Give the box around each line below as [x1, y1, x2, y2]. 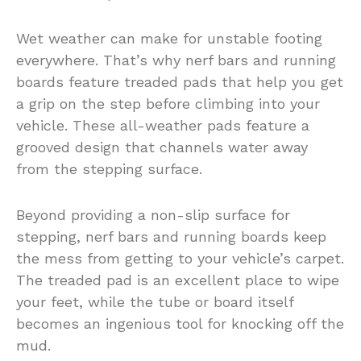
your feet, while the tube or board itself [16, 293, 293, 310]
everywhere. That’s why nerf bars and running [16, 51, 336, 68]
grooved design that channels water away [16, 138, 308, 156]
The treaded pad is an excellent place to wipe [16, 271, 339, 288]
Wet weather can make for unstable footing [16, 29, 322, 47]
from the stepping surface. [16, 160, 202, 177]
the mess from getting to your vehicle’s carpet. [16, 249, 344, 267]
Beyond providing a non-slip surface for [16, 205, 290, 223]
